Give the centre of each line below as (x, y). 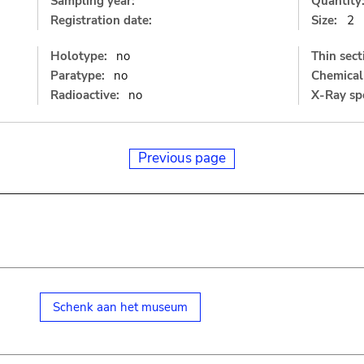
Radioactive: (84, 95)
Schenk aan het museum (120, 307)
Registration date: (101, 20)
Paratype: (77, 76)
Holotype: (78, 56)
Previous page (182, 158)
